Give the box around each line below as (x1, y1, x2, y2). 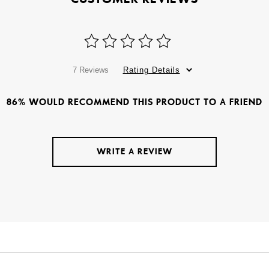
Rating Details (122, 65, 180, 74)
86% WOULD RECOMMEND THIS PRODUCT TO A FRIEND (7, 96, 262, 107)
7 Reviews (72, 65, 109, 74)
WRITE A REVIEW (97, 146, 172, 157)
